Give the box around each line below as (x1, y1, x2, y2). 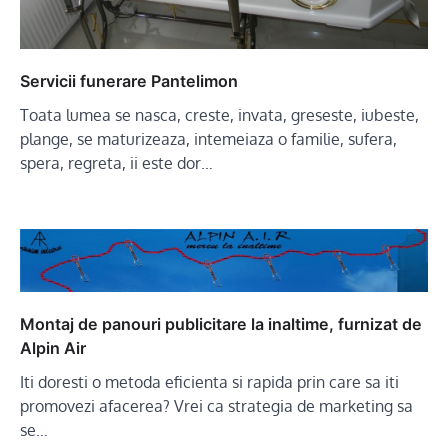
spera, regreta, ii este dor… (20, 152, 213, 173)
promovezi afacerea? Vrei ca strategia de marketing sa (20, 395, 413, 416)
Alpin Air (20, 337, 86, 358)
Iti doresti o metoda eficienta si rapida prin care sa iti (20, 371, 399, 392)
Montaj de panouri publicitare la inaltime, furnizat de (20, 313, 422, 334)
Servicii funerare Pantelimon (20, 70, 238, 91)
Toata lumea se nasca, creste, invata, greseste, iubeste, (20, 104, 419, 125)
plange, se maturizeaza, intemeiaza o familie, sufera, (20, 128, 397, 149)
